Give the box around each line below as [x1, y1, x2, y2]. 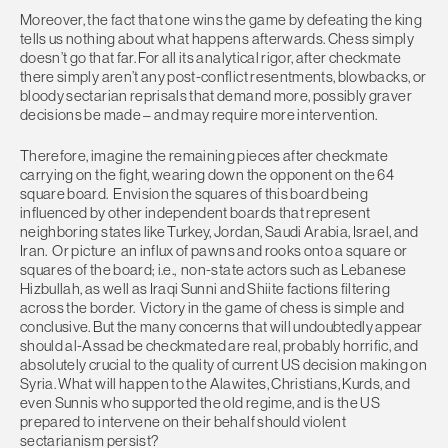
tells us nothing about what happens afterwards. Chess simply [20, 28, 414, 48]
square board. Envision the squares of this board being [20, 184, 369, 204]
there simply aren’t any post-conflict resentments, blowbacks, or [20, 66, 427, 86]
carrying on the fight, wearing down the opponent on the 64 [20, 165, 395, 185]
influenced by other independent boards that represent [20, 203, 371, 223]
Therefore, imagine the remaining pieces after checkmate [20, 146, 389, 166]
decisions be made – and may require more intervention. [20, 104, 378, 124]
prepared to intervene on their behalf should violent [20, 412, 347, 432]
